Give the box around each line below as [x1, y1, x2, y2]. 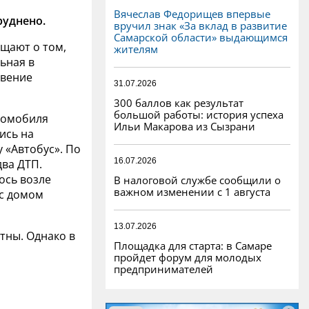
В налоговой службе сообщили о [114, 172, 281, 187]
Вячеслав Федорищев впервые [114, 6, 270, 21]
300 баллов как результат [114, 95, 243, 110]
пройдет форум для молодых [114, 250, 261, 264]
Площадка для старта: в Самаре [114, 238, 272, 252]
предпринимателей [114, 261, 213, 276]
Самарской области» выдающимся [114, 30, 288, 44]
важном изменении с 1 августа [114, 184, 270, 199]
